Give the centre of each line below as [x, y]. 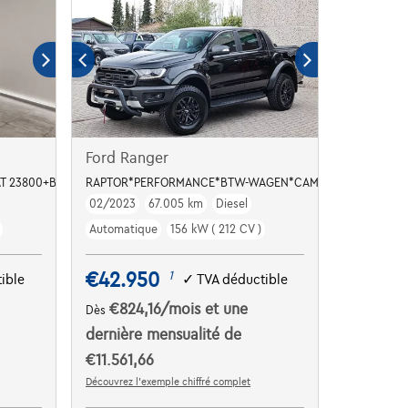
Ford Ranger [127, 158]
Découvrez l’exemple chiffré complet [168, 381]
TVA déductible [243, 280]
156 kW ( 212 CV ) [216, 229]
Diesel [232, 204]
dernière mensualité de [164, 335]
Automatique [124, 229]
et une [227, 309]
